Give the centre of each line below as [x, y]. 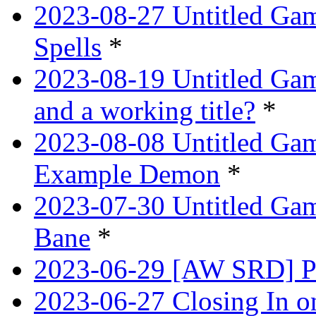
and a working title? [145, 111]
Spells [68, 47]
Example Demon [127, 174]
